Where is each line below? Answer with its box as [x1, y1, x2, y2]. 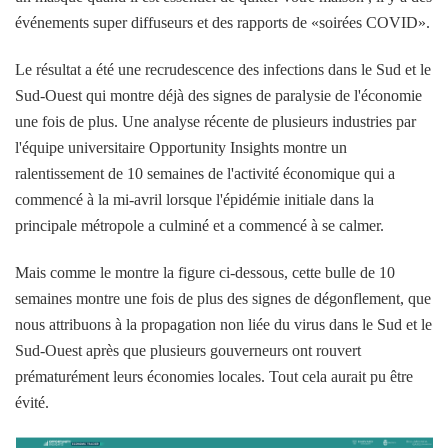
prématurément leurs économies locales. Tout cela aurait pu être [15, 367, 413, 385]
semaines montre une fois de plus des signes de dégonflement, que [15, 289, 431, 307]
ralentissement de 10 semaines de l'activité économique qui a [15, 164, 395, 182]
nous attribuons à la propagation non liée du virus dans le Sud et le [15, 315, 432, 333]
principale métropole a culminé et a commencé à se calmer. [15, 216, 384, 234]
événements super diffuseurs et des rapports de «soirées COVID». [15, 13, 430, 31]
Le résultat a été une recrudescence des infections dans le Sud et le [15, 60, 431, 78]
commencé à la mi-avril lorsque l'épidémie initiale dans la [15, 190, 374, 208]
